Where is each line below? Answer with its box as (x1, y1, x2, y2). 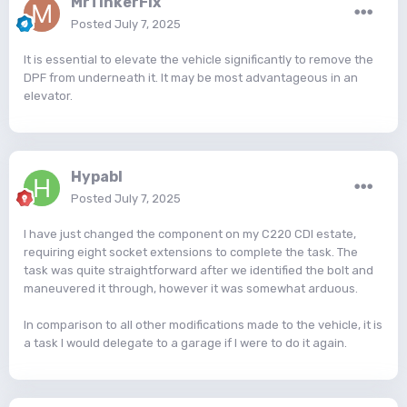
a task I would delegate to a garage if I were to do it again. (24, 336, 347, 351)
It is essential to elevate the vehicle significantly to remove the (24, 53, 373, 67)
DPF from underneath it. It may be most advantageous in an (24, 71, 358, 85)
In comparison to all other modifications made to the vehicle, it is (24, 318, 382, 333)
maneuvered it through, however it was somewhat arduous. (24, 282, 358, 296)
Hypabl (71, 168, 123, 186)
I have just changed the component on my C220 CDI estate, (24, 227, 356, 242)
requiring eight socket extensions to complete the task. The (24, 245, 358, 260)
